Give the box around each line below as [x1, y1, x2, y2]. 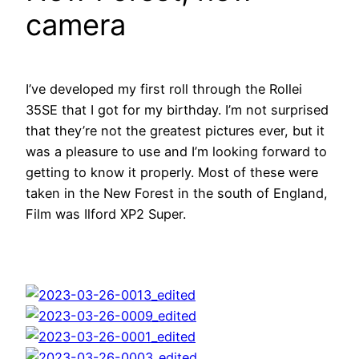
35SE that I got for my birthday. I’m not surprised [26, 102, 329, 119]
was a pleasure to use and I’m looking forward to [26, 143, 327, 160]
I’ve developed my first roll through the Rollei [26, 81, 302, 98]
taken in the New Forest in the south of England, [26, 185, 328, 202]
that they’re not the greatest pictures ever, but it [26, 123, 325, 139]
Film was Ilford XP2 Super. [26, 206, 186, 223]
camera [26, 7, 126, 43]
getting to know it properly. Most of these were [26, 164, 318, 181]
